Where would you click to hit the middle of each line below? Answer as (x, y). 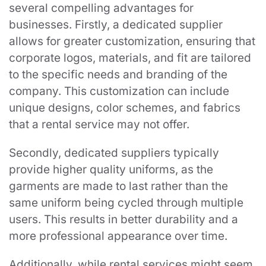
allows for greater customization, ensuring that (132, 41)
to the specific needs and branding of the (118, 74)
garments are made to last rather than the (118, 186)
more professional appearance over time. (118, 236)
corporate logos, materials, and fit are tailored (130, 58)
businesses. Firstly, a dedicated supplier (116, 24)
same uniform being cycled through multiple (126, 202)
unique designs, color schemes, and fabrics (125, 107)
